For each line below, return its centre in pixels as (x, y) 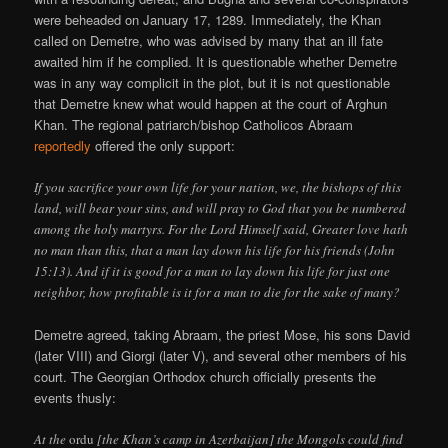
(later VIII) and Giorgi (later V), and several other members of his (221, 356)
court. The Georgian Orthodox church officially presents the (205, 377)
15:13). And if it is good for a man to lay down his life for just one (212, 271)
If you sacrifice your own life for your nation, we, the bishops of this (218, 187)
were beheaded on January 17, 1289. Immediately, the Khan (208, 19)
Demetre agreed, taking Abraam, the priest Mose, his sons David (222, 335)
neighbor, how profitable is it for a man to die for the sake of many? (217, 292)
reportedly (63, 145)
